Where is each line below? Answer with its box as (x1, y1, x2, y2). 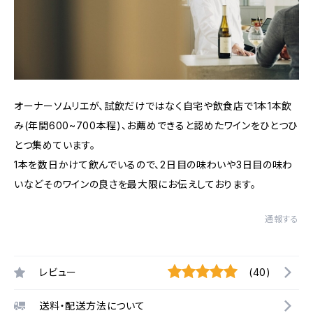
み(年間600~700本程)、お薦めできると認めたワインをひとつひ (14, 119, 298, 131)
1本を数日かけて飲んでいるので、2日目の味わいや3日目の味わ (14, 158, 293, 170)
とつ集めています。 (14, 138, 96, 151)
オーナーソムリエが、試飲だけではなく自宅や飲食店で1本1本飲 (14, 99, 293, 112)
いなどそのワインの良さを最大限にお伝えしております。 (14, 177, 256, 190)
